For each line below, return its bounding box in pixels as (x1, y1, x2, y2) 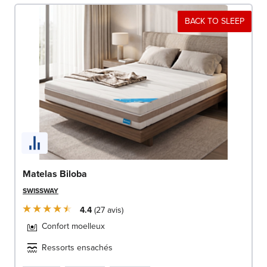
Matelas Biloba (23, 166, 87, 181)
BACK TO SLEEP (185, 15, 244, 28)
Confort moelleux (42, 219, 105, 232)
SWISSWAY (23, 185, 58, 196)
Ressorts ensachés (42, 241, 113, 254)
